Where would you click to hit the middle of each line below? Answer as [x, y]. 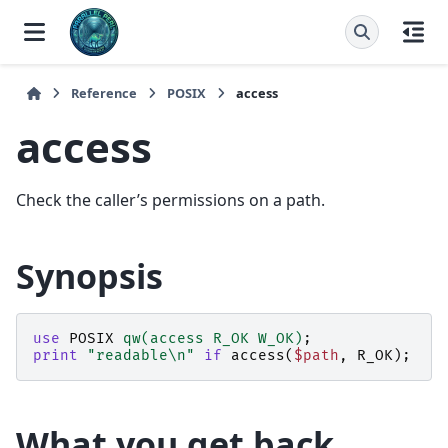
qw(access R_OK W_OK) [213, 339]
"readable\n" [141, 356]
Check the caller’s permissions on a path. [170, 200]
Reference [104, 93]
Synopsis [89, 276]
